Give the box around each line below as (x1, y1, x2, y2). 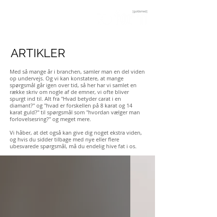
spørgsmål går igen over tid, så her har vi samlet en (10, 81, 137, 89)
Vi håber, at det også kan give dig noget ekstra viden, (10, 129, 142, 136)
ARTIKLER (11, 46, 65, 60)
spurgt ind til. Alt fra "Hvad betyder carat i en (10, 95, 121, 102)
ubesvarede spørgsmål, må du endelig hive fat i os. (10, 142, 138, 150)
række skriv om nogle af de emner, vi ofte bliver (10, 88, 129, 95)
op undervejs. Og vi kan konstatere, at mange (10, 75, 124, 82)
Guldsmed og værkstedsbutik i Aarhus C (67, 26, 146, 31)
